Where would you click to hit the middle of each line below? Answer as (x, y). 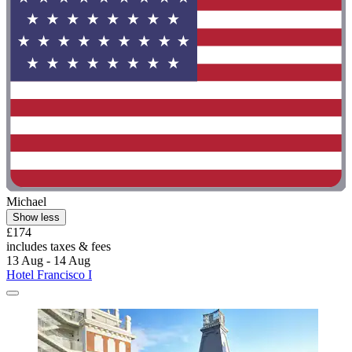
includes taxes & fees (59, 246)
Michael (26, 201)
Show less (36, 217)
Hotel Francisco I (49, 274)
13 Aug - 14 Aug (48, 260)
